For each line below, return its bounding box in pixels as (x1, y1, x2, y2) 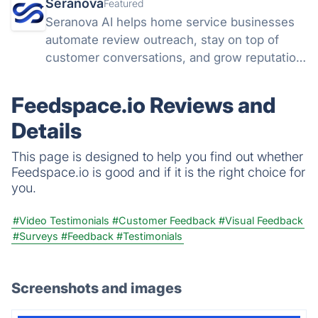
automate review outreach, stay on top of (45, 33, 279, 47)
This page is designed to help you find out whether (11, 149, 303, 164)
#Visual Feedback (219, 214, 303, 226)
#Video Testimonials (13, 214, 109, 226)
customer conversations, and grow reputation (45, 50, 303, 65)
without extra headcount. (45, 68, 187, 82)
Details (11, 118, 82, 143)
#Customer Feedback (112, 214, 216, 226)
